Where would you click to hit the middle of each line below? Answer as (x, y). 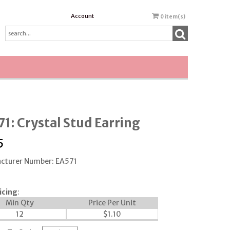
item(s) (175, 16)
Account (82, 16)
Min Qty (20, 203)
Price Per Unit (112, 203)
